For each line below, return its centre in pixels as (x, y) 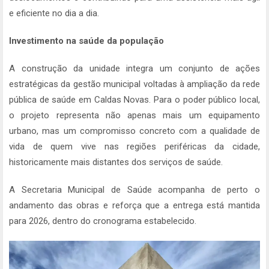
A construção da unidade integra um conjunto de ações (134, 69)
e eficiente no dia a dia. (54, 14)
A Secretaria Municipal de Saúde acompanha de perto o (134, 190)
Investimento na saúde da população (86, 41)
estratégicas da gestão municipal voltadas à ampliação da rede (134, 84)
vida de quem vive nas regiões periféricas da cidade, (134, 147)
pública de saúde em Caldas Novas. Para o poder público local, (134, 100)
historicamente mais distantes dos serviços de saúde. (116, 162)
